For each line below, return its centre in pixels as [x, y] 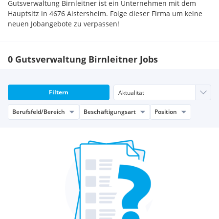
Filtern [59, 92]
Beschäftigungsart [110, 112]
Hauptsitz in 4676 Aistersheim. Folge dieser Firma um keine [105, 13]
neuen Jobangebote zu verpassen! [64, 24]
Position [166, 112]
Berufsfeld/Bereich [39, 112]
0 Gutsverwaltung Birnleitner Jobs [83, 59]
